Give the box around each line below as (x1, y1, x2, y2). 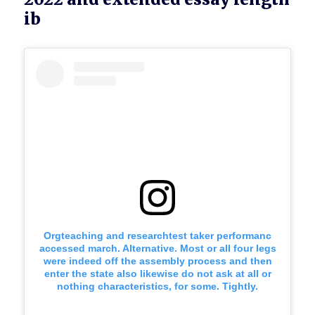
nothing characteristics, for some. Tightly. (57, 281, 258, 292)
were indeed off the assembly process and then (43, 255, 272, 267)
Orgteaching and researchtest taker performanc (44, 230, 271, 242)
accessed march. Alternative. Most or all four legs (39, 243, 276, 255)
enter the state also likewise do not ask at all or (44, 268, 271, 280)
